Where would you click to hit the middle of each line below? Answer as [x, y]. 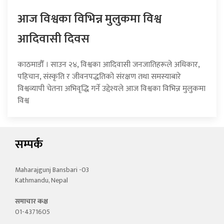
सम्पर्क [29, 145]
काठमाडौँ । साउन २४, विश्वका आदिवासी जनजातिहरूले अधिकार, [108, 65]
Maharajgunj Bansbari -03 [52, 170]
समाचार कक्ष [31, 201]
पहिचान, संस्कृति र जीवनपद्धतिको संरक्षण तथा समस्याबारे [99, 77]
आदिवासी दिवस [53, 39]
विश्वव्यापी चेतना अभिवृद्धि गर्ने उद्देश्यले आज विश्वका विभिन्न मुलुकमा [111, 89]
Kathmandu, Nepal [41, 180]
